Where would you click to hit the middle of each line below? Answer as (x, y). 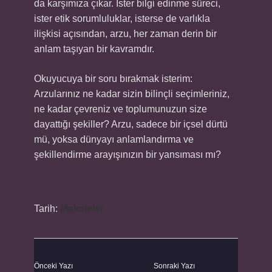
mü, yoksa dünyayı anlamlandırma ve (114, 139)
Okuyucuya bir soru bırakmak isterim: (113, 79)
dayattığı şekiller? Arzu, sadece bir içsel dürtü (131, 124)
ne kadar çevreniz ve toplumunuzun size (121, 109)
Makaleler (82, 209)
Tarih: (47, 209)
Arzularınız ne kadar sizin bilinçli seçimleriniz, (132, 94)
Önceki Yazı (53, 266)
